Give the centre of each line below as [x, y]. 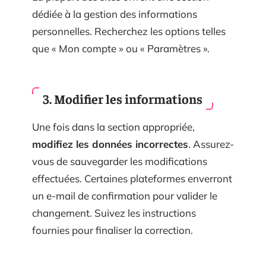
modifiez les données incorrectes [110, 144]
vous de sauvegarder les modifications [120, 161]
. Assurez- [211, 144]
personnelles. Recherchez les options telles [129, 31]
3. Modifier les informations [123, 98]
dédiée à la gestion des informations [115, 14]
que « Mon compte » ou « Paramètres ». [121, 48]
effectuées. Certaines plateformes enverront [132, 178]
